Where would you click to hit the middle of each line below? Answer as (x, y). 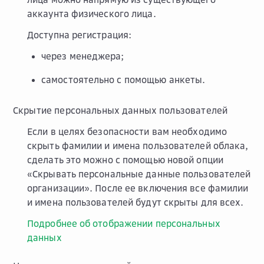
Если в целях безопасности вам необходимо (127, 131)
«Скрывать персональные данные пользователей (139, 174)
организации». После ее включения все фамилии (138, 188)
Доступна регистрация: (80, 34)
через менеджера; (83, 56)
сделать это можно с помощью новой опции (125, 159)
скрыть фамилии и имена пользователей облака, (138, 145)
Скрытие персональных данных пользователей (121, 110)
